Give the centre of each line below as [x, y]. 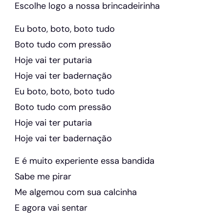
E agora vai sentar [51, 208]
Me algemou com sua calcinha [76, 192]
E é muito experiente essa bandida [85, 161]
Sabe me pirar [43, 177]
